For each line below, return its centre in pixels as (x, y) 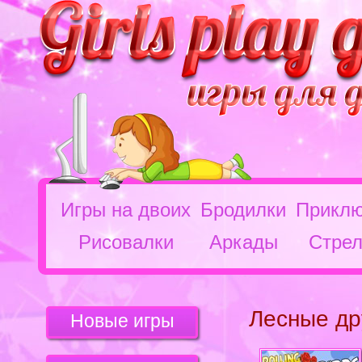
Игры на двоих (126, 210)
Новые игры (122, 321)
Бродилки (243, 210)
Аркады (243, 242)
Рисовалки (126, 242)
